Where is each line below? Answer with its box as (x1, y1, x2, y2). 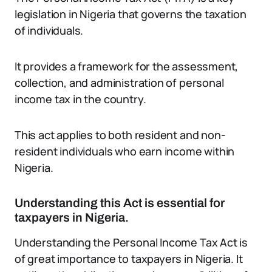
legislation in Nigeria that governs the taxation (15, 7, 246, 21)
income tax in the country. (15, 92, 146, 106)
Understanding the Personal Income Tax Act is (15, 235, 248, 250)
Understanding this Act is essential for (15, 196, 225, 209)
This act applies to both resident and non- (15, 127, 226, 142)
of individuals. (15, 23, 84, 38)
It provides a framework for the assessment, (15, 59, 239, 73)
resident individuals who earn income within (15, 144, 235, 158)
